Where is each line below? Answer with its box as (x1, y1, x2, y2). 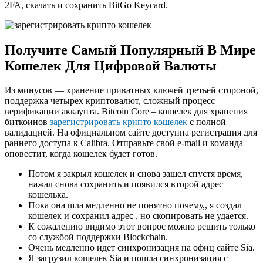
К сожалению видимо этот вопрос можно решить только (28, 221, 255, 232)
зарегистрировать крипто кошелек (50, 117, 187, 127)
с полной (187, 117, 226, 127)
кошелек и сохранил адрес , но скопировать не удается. (28, 211, 248, 221)
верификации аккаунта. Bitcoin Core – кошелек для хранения (5, 106, 248, 117)
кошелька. (28, 190, 68, 200)
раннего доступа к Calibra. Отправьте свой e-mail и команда (5, 138, 243, 149)
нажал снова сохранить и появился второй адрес (28, 179, 223, 190)
